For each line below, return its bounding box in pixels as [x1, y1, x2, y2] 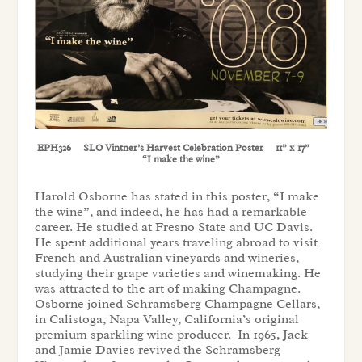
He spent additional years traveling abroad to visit [34, 234, 318, 251]
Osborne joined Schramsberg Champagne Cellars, [34, 296, 320, 313]
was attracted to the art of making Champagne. [34, 280, 301, 297]
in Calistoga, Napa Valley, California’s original [34, 311, 299, 328]
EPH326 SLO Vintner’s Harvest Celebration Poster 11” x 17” [37, 141, 325, 155]
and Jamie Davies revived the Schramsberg [34, 342, 280, 359]
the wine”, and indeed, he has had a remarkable [34, 204, 307, 221]
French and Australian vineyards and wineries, [34, 250, 299, 267]
